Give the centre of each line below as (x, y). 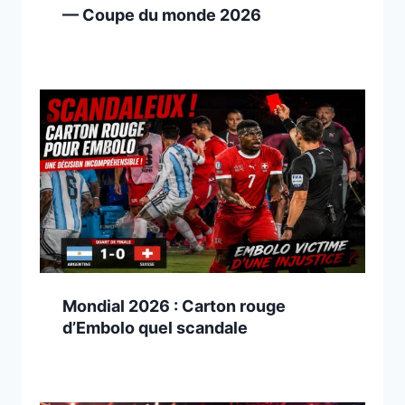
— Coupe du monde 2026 (162, 15)
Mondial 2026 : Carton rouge (174, 306)
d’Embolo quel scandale (155, 327)
